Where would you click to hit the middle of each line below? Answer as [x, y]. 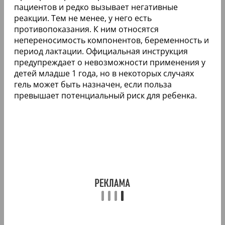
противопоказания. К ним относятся [86, 29]
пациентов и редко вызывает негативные [96, 7]
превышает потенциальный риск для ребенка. [105, 95]
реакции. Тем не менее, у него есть [83, 18]
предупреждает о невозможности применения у [110, 62]
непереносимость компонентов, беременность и [111, 40]
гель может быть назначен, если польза [93, 84]
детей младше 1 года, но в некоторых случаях [104, 73]
